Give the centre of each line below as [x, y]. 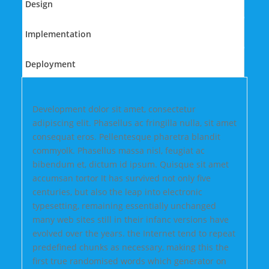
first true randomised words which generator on [129, 261]
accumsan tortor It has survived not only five [121, 178]
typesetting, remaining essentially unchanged [124, 205]
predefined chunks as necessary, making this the [130, 247]
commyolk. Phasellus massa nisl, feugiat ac [118, 150]
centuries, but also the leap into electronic [117, 192]
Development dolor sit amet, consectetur [114, 109]
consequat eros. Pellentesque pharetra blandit [126, 136]
